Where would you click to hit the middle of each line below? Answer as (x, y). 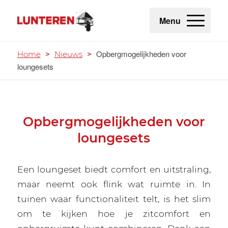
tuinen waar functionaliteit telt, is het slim (114, 198)
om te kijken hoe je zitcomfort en (114, 213)
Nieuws (68, 54)
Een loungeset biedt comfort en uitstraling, (114, 169)
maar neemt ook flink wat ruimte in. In (114, 184)
